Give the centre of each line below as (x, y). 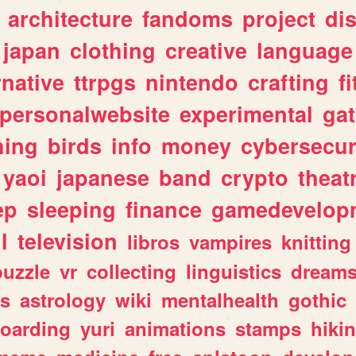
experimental (246, 114)
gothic (317, 300)
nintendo (192, 82)
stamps (268, 329)
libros (153, 242)
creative (206, 50)
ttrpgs (105, 82)
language (305, 50)
